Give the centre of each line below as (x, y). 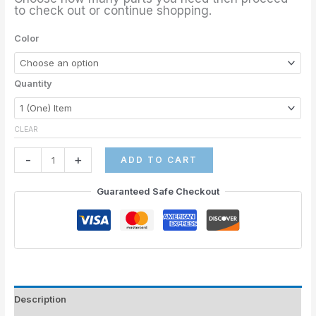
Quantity (34, 84)
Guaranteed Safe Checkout (158, 192)
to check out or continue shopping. (113, 11)
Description (41, 299)
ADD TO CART (159, 160)
